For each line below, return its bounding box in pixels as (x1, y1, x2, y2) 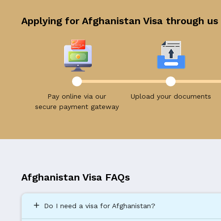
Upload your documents (130, 92, 211, 101)
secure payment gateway (35, 103, 119, 111)
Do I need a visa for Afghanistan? (44, 202, 156, 210)
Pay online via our (47, 92, 107, 101)
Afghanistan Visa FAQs (21, 171, 130, 183)
